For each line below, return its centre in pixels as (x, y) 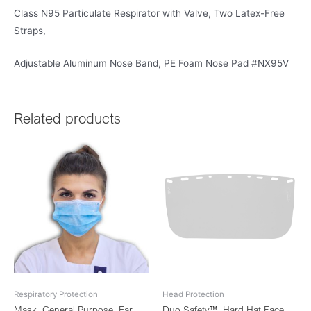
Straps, (30, 30)
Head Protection (193, 295)
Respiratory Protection (56, 295)
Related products (67, 119)
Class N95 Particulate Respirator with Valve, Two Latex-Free (149, 13)
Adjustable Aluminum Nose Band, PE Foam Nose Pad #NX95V (151, 63)
